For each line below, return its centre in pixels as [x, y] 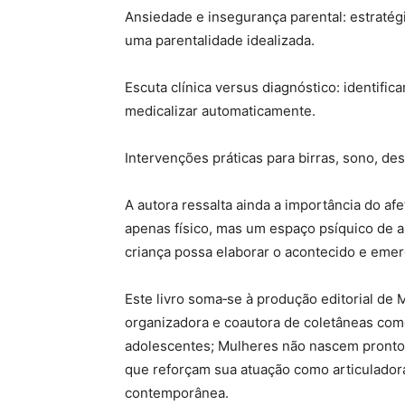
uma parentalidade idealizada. [220, 40]
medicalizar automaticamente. [220, 110]
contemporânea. [177, 392]
